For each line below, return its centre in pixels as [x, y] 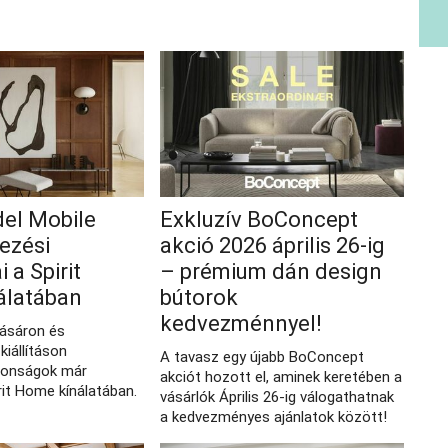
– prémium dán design [270, 272]
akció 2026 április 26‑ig [272, 246]
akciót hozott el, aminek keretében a [280, 377]
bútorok [198, 298]
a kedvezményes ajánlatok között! [273, 417]
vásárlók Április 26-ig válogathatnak [276, 397]
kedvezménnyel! [240, 324]
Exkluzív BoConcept [258, 220]
